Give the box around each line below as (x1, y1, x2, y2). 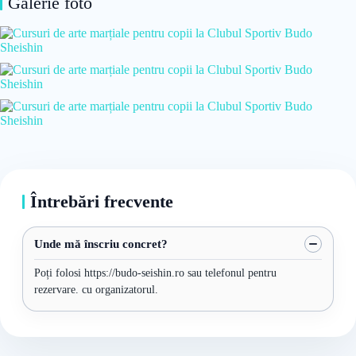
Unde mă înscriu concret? (34, 237, 168, 250)
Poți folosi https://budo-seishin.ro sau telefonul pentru (34, 267, 277, 279)
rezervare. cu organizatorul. (34, 284, 158, 296)
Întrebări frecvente (30, 192, 173, 211)
